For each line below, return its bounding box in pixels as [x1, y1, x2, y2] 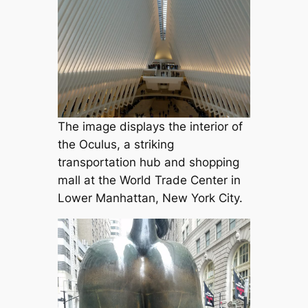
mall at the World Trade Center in [57, 173, 241, 187]
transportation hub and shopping [57, 155, 239, 169]
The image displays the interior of [57, 119, 243, 133]
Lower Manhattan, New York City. [57, 190, 243, 205]
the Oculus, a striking [57, 137, 174, 151]
